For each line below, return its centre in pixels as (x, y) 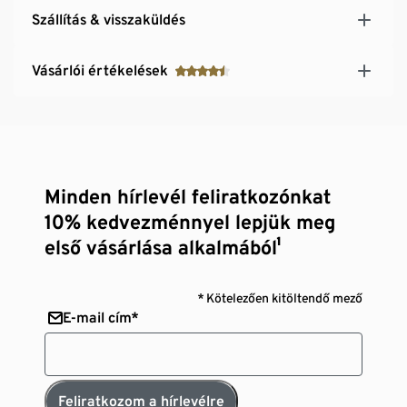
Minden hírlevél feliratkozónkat (188, 196)
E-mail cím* (101, 317)
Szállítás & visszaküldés (109, 19)
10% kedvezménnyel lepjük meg (190, 221)
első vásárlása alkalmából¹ (164, 247)
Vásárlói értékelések (100, 70)
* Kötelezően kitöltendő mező (280, 298)
